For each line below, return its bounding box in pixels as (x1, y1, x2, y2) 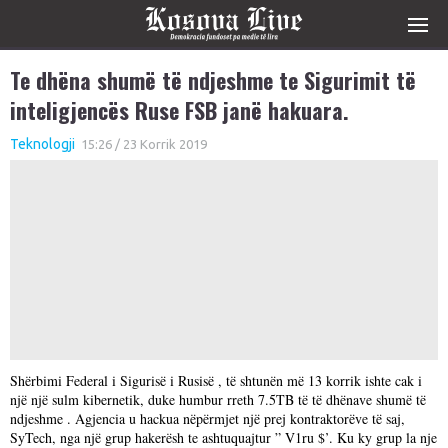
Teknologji (10, 136, 75, 152)
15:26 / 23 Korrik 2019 (78, 137, 207, 151)
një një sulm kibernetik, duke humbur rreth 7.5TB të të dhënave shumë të (10, 390, 426, 409)
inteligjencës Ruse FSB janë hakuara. (10, 94, 349, 126)
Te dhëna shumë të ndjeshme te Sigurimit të (10, 64, 416, 96)
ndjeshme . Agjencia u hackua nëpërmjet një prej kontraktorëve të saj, (10, 409, 405, 428)
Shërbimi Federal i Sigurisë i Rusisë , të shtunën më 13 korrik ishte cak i (10, 371, 422, 390)
